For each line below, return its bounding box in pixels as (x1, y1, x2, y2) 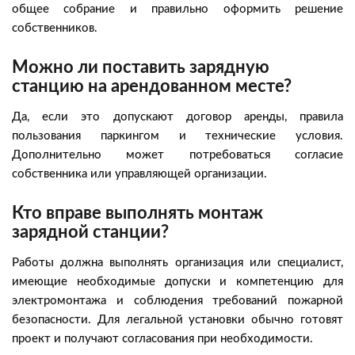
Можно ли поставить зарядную (12, 59, 269, 76)
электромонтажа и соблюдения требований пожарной (12, 295, 343, 307)
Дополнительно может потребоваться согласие (12, 149, 343, 161)
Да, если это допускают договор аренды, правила (12, 111, 343, 123)
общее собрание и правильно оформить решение (12, 3, 343, 15)
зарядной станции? (12, 223, 169, 241)
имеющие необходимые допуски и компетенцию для (12, 276, 343, 288)
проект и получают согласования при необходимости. (12, 333, 313, 345)
